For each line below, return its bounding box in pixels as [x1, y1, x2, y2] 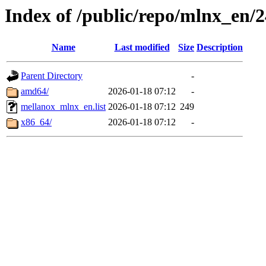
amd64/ [21, 86, 49, 97]
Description [197, 42, 243, 53]
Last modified [114, 42, 170, 53]
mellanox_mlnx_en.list [21, 102, 106, 112]
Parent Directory [21, 71, 83, 81]
